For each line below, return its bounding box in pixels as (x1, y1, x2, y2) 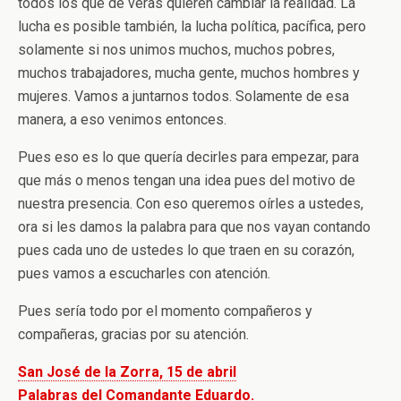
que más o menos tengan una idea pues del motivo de (18, 172, 355, 189)
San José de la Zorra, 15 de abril (18, 363, 236, 380)
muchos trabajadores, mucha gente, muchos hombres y (18, 64, 360, 81)
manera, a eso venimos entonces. (18, 111, 226, 128)
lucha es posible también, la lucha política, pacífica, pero (18, 18, 366, 35)
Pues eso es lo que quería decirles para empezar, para (18, 149, 359, 166)
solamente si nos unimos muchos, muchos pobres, (18, 41, 335, 58)
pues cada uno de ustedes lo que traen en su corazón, (18, 242, 354, 259)
